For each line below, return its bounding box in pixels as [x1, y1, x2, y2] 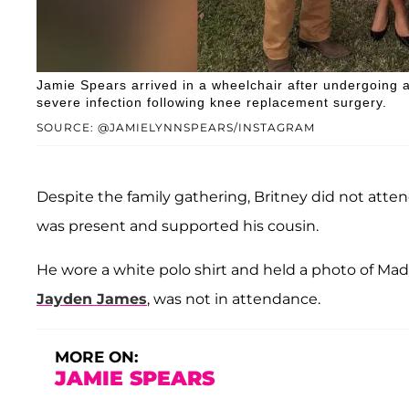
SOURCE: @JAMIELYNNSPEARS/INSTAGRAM [37, 121, 315, 135]
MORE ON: [55, 348, 138, 367]
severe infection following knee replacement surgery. [37, 95, 387, 110]
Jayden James [37, 290, 147, 309]
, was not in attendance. [147, 290, 320, 309]
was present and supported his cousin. [37, 217, 319, 236]
